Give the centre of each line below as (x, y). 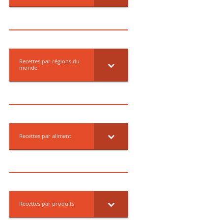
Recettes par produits (46, 204)
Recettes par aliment (45, 136)
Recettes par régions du (49, 62)
